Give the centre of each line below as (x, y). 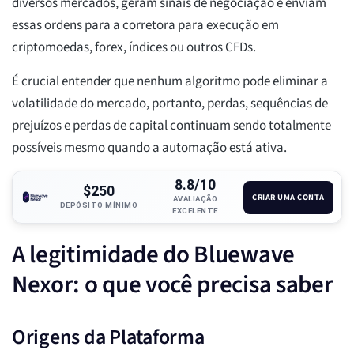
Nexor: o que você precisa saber (173, 285)
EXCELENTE (195, 211)
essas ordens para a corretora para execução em (145, 26)
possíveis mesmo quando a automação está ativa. (149, 148)
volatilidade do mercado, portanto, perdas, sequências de (170, 104)
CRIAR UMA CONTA (288, 197)
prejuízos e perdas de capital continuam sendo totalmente (171, 126)
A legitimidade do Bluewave (153, 255)
